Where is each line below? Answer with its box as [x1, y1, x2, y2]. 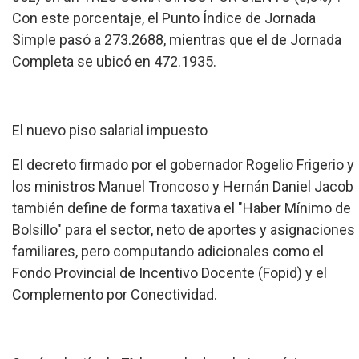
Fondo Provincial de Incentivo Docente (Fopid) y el [12, 264, 327, 281]
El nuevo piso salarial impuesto [12, 121, 208, 139]
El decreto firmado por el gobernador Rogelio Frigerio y [12, 155, 354, 173]
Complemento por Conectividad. [12, 285, 217, 303]
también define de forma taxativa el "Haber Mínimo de [12, 199, 351, 216]
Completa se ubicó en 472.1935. [12, 52, 216, 70]
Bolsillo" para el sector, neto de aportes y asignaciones [12, 220, 355, 238]
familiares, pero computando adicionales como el [12, 242, 324, 260]
